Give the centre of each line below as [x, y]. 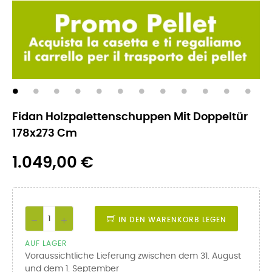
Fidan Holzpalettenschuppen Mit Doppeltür [130, 117]
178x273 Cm [45, 134]
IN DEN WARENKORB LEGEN [172, 220]
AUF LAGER [46, 243]
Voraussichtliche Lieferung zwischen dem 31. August [133, 256]
